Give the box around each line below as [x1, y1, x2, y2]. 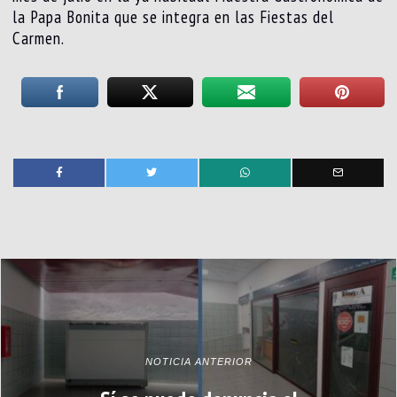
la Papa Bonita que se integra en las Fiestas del [12, 6, 335, 28]
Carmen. [12, 27, 66, 50]
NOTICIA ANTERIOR [144, 355, 253, 367]
